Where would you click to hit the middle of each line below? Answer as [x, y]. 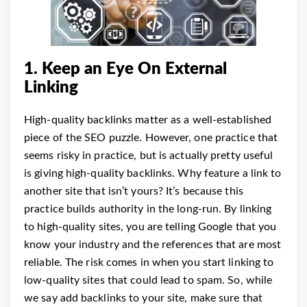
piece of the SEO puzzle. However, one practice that [151, 137]
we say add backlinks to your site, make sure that [143, 298]
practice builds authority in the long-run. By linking [148, 209]
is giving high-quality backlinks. [100, 173]
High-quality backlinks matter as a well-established [148, 120]
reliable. [43, 262]
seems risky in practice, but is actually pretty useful [149, 155]
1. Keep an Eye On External [125, 69]
